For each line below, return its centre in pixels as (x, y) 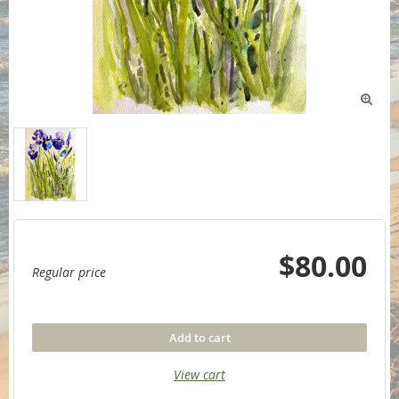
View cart (199, 375)
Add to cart (199, 338)
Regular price (69, 273)
